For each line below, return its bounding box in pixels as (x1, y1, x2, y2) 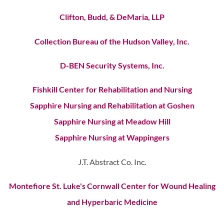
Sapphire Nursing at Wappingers (54, 132, 169, 142)
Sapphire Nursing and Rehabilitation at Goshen (29, 100, 194, 110)
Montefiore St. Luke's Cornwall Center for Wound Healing (8, 181, 215, 191)
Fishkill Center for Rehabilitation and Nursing (32, 84, 192, 94)
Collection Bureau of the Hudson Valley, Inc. (34, 36, 189, 46)
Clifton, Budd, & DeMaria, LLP (59, 12, 164, 22)
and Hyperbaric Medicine (66, 197, 157, 207)
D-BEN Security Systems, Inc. (59, 60, 164, 70)
